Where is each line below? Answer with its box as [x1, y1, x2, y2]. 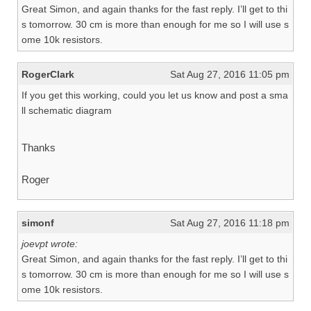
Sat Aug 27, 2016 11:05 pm [170, 69, 289, 80]
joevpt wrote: [22, 238, 78, 249]
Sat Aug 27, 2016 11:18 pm [170, 217, 289, 228]
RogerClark [22, 69, 74, 80]
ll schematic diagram [22, 105, 112, 116]
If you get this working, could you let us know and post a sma [22, 90, 288, 101]
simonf [22, 217, 54, 228]
